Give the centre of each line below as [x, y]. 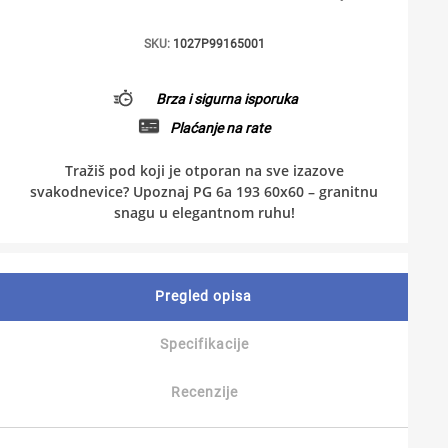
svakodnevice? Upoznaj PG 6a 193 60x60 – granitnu [204, 191]
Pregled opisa [204, 296]
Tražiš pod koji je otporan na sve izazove [204, 170]
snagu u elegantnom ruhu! [204, 212]
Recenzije [204, 392]
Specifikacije [204, 344]
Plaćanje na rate [220, 127]
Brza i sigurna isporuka [226, 98]
